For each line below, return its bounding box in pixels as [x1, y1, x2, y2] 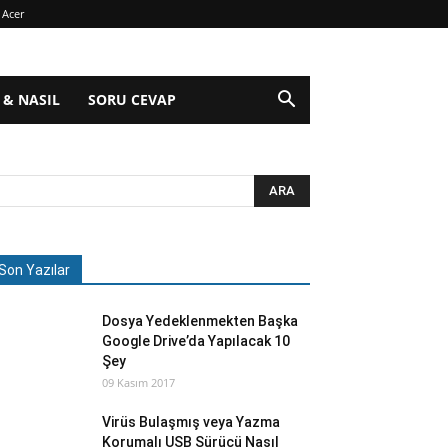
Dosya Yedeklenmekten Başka [102, 313, 298, 329]
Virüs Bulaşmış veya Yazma [102, 414, 280, 430]
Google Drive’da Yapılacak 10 [102, 333, 290, 349]
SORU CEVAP [87, 90, 176, 109]
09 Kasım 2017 [102, 375, 175, 390]
